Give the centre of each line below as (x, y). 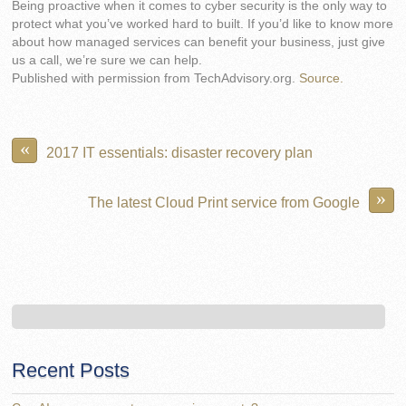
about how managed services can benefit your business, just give (199, 42)
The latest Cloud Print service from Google (223, 202)
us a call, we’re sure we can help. (107, 60)
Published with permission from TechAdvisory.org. (156, 78)
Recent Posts (71, 371)
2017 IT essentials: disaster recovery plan (180, 152)
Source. (322, 78)
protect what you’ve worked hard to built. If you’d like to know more (203, 24)
